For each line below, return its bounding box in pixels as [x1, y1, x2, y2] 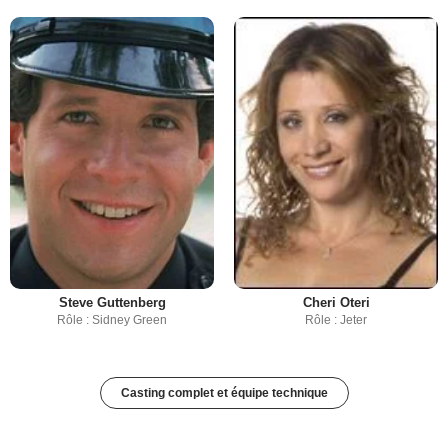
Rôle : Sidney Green [57, 313, 167, 327]
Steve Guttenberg [58, 295, 166, 310]
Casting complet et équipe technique [120, 386, 328, 400]
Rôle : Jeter [305, 313, 367, 327]
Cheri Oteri [302, 295, 370, 310]
